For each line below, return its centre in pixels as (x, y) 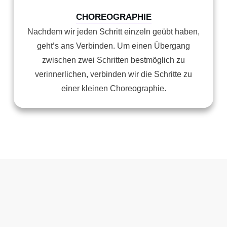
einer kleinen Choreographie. (113, 88)
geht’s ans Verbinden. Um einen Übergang (113, 46)
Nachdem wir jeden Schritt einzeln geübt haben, (113, 32)
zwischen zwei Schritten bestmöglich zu (113, 60)
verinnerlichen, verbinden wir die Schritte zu (113, 74)
